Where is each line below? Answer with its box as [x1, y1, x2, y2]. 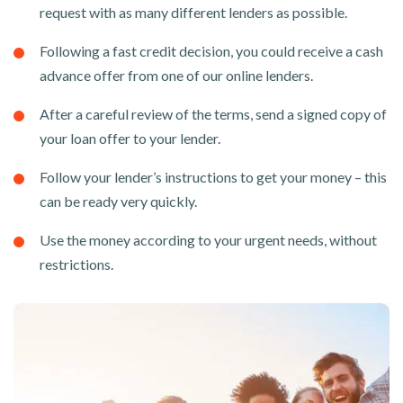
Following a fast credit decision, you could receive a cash [40, 42, 383, 60]
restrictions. [40, 255, 113, 273]
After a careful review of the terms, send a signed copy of [40, 105, 387, 123]
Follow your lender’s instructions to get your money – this [40, 168, 387, 186]
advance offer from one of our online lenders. [40, 67, 313, 85]
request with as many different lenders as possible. [40, 4, 347, 22]
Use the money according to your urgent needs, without [40, 231, 377, 249]
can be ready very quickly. [40, 193, 197, 210]
